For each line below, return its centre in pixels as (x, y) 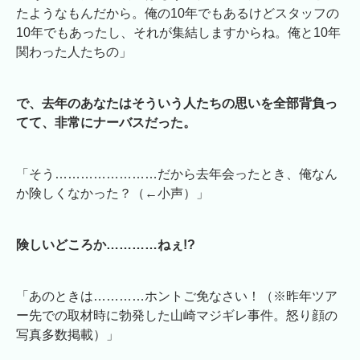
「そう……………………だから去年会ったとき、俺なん (177, 174)
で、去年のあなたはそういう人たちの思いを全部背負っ (177, 104)
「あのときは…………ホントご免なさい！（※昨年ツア (177, 297)
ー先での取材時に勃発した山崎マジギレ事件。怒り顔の (177, 316)
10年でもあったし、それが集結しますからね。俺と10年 (178, 33)
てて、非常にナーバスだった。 (106, 123)
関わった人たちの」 (74, 52)
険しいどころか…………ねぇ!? (106, 245)
